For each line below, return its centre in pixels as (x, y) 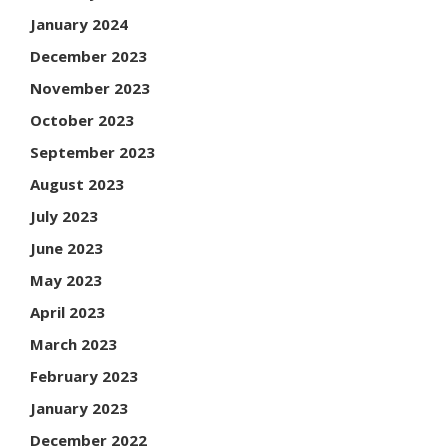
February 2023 (84, 376)
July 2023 (64, 216)
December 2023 (88, 56)
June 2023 (66, 248)
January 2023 (79, 408)
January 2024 (79, 24)
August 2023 (77, 184)
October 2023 (82, 120)
